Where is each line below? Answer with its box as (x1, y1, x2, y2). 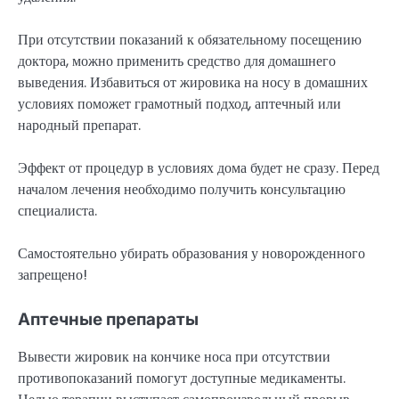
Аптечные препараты (18, 309, 199, 330)
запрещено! (18, 265, 87, 286)
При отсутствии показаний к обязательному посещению (18, 28, 362, 50)
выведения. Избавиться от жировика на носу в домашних (18, 71, 368, 93)
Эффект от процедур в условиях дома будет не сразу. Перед (18, 158, 379, 179)
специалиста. (18, 200, 97, 222)
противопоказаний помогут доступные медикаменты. (18, 368, 346, 389)
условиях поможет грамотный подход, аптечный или (18, 93, 341, 114)
